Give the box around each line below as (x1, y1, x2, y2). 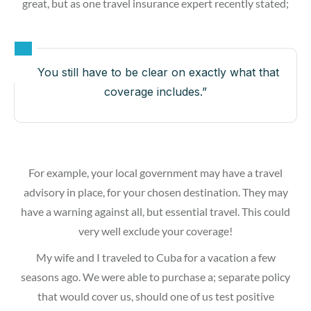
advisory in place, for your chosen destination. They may (23, 185, 288, 199)
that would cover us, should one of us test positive (37, 289, 274, 303)
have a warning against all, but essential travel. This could (21, 204, 290, 218)
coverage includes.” (104, 84, 207, 99)
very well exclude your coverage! (78, 224, 233, 237)
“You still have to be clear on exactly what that (32, 65, 279, 79)
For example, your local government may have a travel (28, 165, 283, 179)
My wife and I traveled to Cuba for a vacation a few (35, 250, 276, 264)
